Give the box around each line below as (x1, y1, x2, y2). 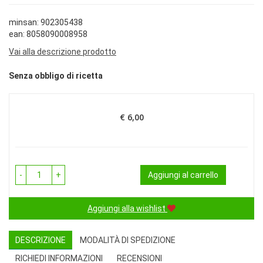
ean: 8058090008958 (9, 29, 87, 39)
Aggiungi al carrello (148, 170, 218, 180)
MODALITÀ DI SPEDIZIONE (80, 235, 176, 245)
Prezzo (130, 116, 159, 128)
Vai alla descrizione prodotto (9, 47, 116, 56)
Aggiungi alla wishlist (87, 204, 166, 214)
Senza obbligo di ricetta (9, 71, 103, 81)
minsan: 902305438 (9, 18, 83, 27)
